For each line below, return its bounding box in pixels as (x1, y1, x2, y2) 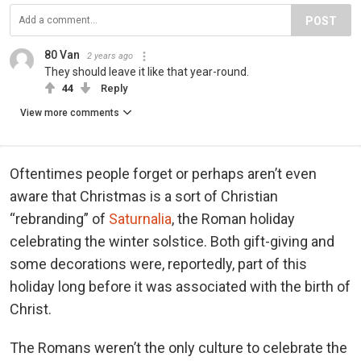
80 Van (44, 48, 80, 62)
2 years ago (87, 51, 133, 62)
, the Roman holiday (172, 210, 295, 228)
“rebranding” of (10, 210, 109, 228)
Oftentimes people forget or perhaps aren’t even (10, 165, 317, 183)
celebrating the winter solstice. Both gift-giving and (10, 233, 334, 251)
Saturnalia (109, 210, 172, 228)
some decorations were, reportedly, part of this (10, 255, 307, 273)
